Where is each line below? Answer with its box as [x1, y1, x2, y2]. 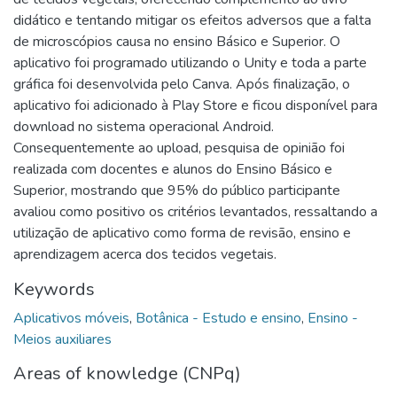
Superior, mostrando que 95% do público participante [13, 180, 340, 200]
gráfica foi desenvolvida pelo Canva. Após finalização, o [13, 74, 350, 94]
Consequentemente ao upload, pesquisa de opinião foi [13, 137, 345, 158]
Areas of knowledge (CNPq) [13, 361, 241, 385]
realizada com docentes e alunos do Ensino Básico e [13, 159, 332, 179]
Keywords [13, 276, 95, 301]
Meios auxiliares [13, 329, 112, 349]
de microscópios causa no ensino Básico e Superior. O [13, 31, 340, 51]
